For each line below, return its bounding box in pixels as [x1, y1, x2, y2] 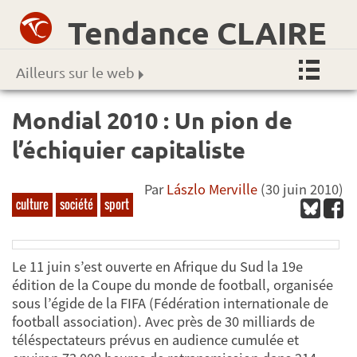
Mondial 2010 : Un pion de [12, 105, 292, 135]
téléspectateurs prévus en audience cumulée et [12, 331, 299, 350]
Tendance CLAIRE [68, 12, 327, 52]
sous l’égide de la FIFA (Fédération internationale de [12, 294, 328, 313]
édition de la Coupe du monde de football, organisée [12, 276, 333, 295]
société [60, 194, 93, 213]
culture [16, 194, 49, 213]
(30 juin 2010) [257, 180, 344, 199]
